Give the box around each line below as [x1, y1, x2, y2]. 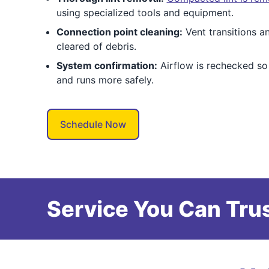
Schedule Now [59, 118, 126, 130]
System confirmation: [56, 59, 157, 71]
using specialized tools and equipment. [56, 7, 234, 19]
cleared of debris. [56, 40, 136, 52]
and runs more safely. [56, 74, 154, 86]
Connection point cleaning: [56, 26, 183, 38]
